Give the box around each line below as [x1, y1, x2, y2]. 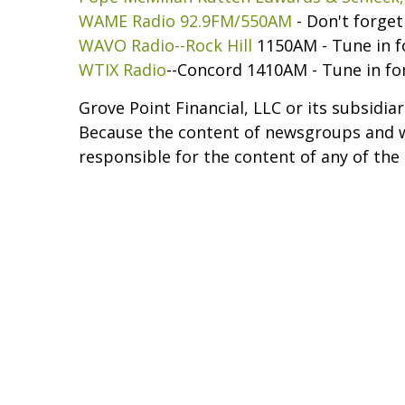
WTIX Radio [79, 58, 166, 80]
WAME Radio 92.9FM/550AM [79, 9, 297, 32]
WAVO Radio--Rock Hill [79, 33, 252, 56]
